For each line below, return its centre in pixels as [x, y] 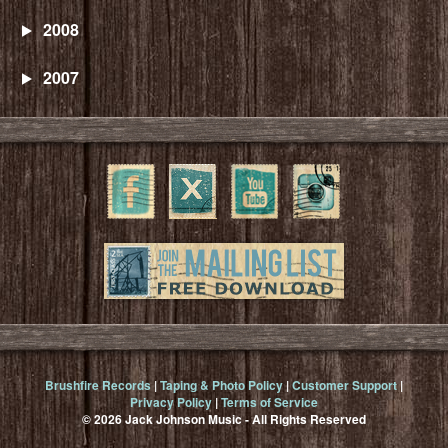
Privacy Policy [171, 402]
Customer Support [344, 385]
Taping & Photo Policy [221, 385]
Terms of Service [269, 402]
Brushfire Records [98, 385]
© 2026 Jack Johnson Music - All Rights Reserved [224, 419]
